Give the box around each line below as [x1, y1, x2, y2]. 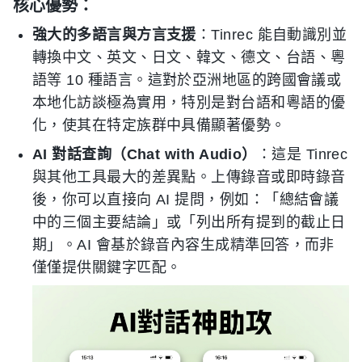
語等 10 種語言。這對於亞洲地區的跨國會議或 [32, 72, 342, 88]
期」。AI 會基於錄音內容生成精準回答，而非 [32, 237, 335, 253]
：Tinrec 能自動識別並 [196, 27, 347, 43]
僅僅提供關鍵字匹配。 [32, 259, 182, 276]
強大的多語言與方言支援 [32, 27, 196, 43]
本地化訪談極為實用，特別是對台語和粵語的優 [32, 95, 346, 111]
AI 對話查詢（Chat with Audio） [32, 146, 257, 162]
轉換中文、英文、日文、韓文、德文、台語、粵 [32, 49, 346, 65]
